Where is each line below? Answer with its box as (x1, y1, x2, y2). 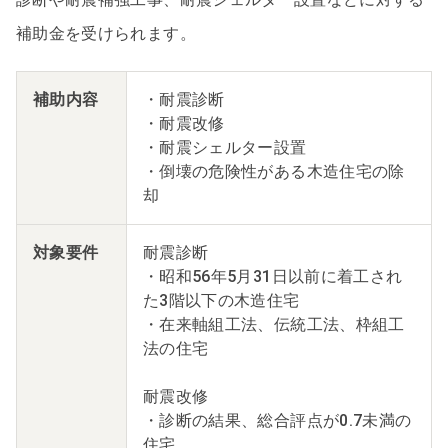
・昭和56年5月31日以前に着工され (143, 266, 403, 286)
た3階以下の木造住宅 (143, 290, 300, 310)
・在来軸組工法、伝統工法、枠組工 (143, 314, 405, 334)
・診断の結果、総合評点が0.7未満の (143, 410, 412, 430)
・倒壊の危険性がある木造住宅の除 (143, 161, 405, 181)
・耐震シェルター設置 (143, 137, 307, 157)
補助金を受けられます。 (16, 23, 196, 43)
